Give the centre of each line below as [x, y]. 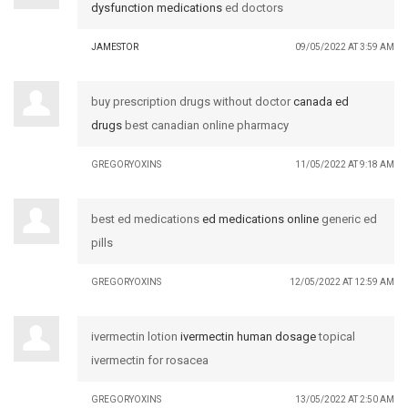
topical [336, 336]
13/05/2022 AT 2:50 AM [345, 399]
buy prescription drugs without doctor [192, 101]
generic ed [348, 219]
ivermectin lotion [136, 336]
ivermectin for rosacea [150, 360]
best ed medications [147, 219]
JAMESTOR [115, 46]
